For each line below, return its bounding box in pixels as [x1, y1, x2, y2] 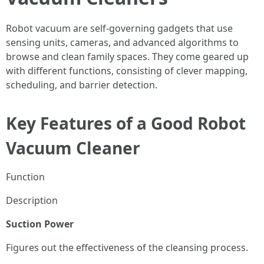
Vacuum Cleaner [6, 137, 140, 159]
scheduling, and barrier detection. [6, 78, 157, 91]
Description [6, 194, 58, 207]
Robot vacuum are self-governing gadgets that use [6, 22, 233, 35]
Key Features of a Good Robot [6, 112, 246, 134]
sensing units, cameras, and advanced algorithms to [6, 36, 239, 49]
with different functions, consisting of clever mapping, [6, 64, 247, 77]
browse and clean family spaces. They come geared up [6, 50, 249, 63]
